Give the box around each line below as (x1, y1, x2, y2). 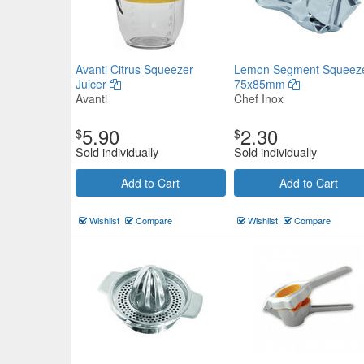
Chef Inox (233, 90, 284, 106)
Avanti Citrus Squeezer (76, 61, 193, 77)
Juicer (76, 76, 110, 92)
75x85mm (233, 76, 288, 92)
